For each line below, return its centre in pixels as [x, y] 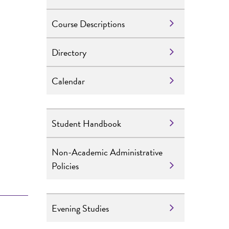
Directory [69, 52]
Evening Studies [80, 208]
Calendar [68, 81]
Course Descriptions [88, 24]
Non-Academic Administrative [107, 152]
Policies [65, 166]
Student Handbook [86, 123]
